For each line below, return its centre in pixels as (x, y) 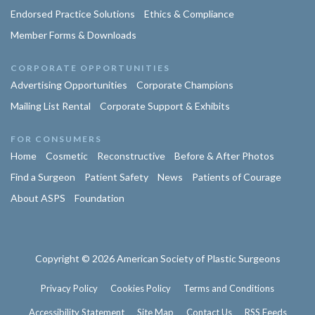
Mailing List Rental (51, 106)
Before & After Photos (224, 156)
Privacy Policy (69, 289)
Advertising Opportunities (69, 85)
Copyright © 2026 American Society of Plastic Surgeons (157, 259)
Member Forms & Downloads (73, 35)
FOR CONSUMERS (56, 139)
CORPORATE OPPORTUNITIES (90, 68)
